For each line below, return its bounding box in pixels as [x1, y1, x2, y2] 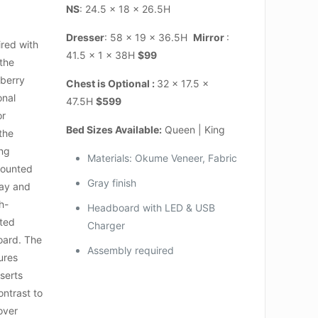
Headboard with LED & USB [87, 201, 215, 214]
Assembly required [87, 243, 174, 256]
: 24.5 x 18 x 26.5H [79, 2, 170, 15]
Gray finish [87, 176, 136, 189]
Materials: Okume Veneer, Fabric [87, 151, 237, 164]
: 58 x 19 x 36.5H [104, 31, 193, 43]
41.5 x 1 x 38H [65, 48, 138, 61]
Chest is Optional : [65, 77, 157, 89]
